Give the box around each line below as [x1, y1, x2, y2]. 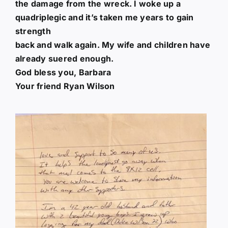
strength [15, 25, 51, 36]
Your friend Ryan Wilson [15, 80, 115, 91]
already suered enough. [15, 53, 114, 64]
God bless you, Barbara [15, 67, 111, 77]
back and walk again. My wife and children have [15, 39, 211, 50]
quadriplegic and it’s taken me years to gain [15, 12, 194, 22]
